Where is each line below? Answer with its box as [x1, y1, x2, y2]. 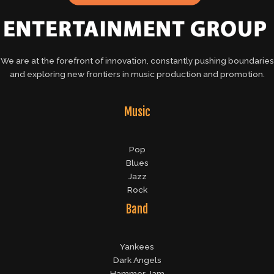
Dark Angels [113, 255, 161, 265]
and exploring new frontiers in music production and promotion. [9, 68, 265, 79]
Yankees [120, 242, 154, 252]
